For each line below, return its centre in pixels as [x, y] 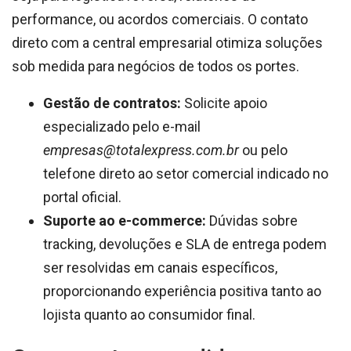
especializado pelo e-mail [122, 127]
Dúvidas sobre [252, 221]
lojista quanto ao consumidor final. [149, 315]
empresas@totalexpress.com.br [141, 150]
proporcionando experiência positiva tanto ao [182, 291]
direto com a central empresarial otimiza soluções [167, 43]
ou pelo [263, 150]
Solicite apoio [224, 103]
